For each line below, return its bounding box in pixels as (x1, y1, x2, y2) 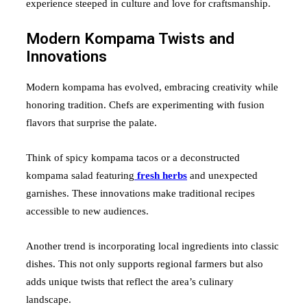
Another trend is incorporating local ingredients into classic (26, 241, 279, 252)
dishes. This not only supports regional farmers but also (26, 258, 263, 270)
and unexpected (190, 170, 258, 182)
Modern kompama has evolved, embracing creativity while (26, 82, 278, 93)
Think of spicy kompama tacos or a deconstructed (26, 152, 240, 164)
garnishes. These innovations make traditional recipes (26, 188, 255, 199)
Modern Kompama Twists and (26, 29, 234, 48)
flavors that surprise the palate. (26, 117, 157, 129)
